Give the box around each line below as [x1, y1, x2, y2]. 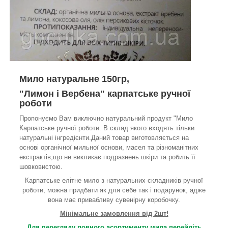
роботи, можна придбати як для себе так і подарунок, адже [22, 186, 206, 194]
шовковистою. [19, 163, 63, 171]
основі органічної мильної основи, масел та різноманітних [19, 144, 198, 152]
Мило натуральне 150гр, [19, 74, 129, 84]
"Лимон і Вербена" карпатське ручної [19, 89, 190, 99]
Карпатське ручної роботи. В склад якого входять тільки [19, 124, 194, 132]
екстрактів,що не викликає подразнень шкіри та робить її [19, 153, 195, 161]
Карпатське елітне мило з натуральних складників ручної [25, 177, 203, 185]
